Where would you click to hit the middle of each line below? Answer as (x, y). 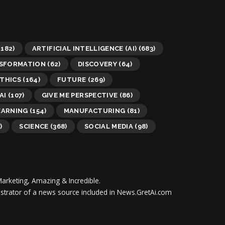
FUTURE (72, 79)
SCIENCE (34, 126)
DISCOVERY (97, 64)
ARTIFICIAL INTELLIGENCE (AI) (84, 48)
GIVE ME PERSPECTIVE (80, 95)
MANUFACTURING (94, 110)
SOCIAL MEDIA (108, 126)
